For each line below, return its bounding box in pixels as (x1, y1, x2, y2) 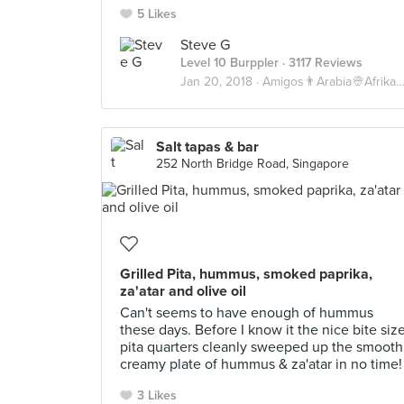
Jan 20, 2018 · (180, 74, 262, 89)
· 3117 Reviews (279, 55, 363, 70)
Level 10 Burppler (180, 55, 279, 70)
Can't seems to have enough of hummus (120, 304, 373, 322)
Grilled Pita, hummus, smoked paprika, (120, 265, 372, 283)
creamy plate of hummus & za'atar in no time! (120, 355, 402, 373)
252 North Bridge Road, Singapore (156, 156, 349, 171)
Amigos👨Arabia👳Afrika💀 (262, 74, 396, 89)
